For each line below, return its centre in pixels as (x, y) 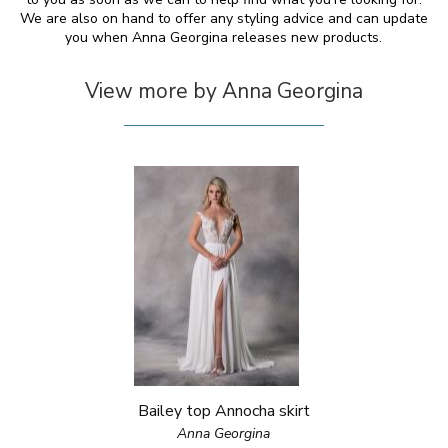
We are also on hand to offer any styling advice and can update (223, 18)
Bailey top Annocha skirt (223, 411)
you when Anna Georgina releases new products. (224, 37)
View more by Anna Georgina (223, 91)
